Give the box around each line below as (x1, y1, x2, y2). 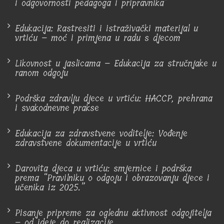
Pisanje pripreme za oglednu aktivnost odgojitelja (15, 205, 211, 220)
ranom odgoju (15, 65, 68, 80)
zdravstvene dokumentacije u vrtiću (15, 135, 156, 150)
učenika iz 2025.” (15, 179, 85, 195)
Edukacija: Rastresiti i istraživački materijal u (15, 20, 198, 36)
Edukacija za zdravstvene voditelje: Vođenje (15, 125, 187, 141)
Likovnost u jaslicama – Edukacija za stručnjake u (15, 55, 216, 71)
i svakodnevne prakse (15, 100, 99, 115)
